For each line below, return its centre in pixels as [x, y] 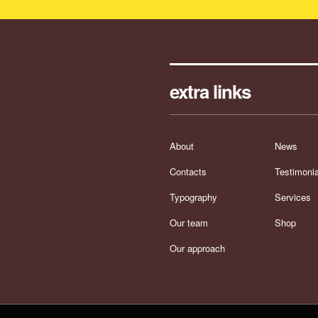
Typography [193, 197]
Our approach [197, 248]
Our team [189, 223]
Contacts [188, 171]
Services [292, 197]
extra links [210, 91]
